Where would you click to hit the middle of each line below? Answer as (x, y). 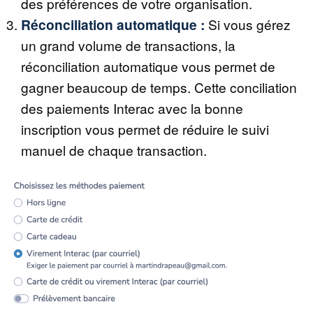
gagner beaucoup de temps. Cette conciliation (159, 87)
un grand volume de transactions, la (128, 45)
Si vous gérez (248, 24)
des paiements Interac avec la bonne (132, 108)
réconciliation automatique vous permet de (148, 66)
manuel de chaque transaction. (114, 150)
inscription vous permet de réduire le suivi (145, 129)
